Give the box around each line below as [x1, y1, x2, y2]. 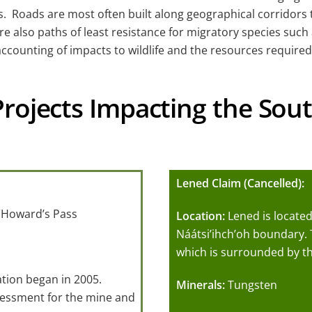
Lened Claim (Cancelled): [175, 175, 304, 192]
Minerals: [175, 277, 225, 293]
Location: [175, 208, 228, 224]
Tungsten [227, 277, 277, 293]
